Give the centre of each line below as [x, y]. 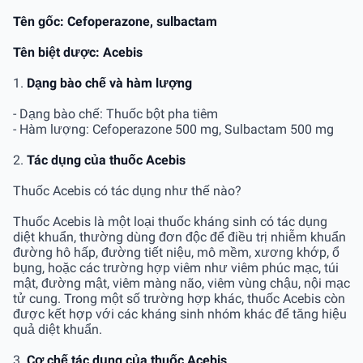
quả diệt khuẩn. [58, 329]
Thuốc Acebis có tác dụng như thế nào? [127, 190]
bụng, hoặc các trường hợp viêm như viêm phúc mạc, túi [176, 267]
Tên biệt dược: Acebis [78, 52]
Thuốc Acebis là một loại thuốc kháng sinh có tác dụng [170, 221]
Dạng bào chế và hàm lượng [109, 83]
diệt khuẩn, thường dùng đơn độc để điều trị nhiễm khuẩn [179, 237]
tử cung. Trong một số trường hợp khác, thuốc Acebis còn [179, 298]
